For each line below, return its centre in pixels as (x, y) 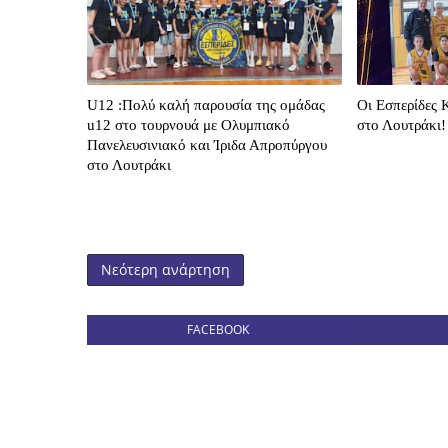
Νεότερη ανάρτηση (165, 270)
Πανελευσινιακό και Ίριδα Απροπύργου (207, 145)
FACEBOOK (218, 330)
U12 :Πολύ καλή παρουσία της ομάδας (206, 105)
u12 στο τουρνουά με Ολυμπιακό (188, 125)
